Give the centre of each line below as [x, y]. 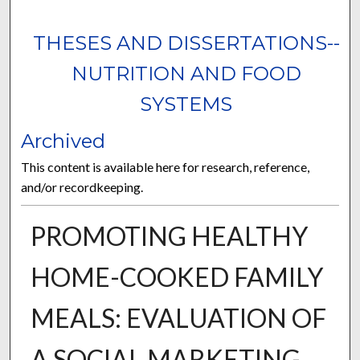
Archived [63, 141]
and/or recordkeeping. [82, 187]
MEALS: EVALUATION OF [178, 318]
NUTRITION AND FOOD [186, 74]
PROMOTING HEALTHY [169, 236]
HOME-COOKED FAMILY [176, 277]
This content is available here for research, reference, [166, 167]
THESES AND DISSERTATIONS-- [186, 43]
